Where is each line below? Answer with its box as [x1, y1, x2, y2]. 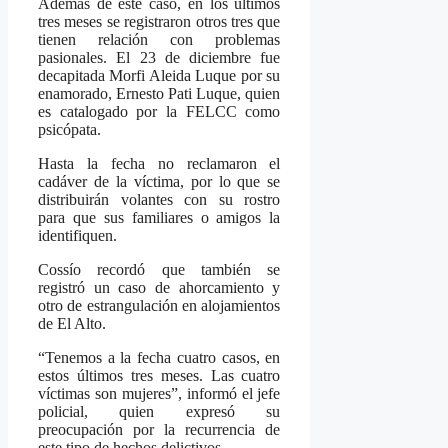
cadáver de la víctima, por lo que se [38, 173, 281, 191]
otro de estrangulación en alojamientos [38, 297, 281, 315]
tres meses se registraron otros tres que [38, 13, 281, 31]
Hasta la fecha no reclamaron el [38, 155, 281, 173]
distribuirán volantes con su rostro [38, 191, 281, 209]
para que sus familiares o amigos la [38, 209, 281, 227]
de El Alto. [38, 315, 106, 333]
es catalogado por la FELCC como [38, 103, 281, 121]
